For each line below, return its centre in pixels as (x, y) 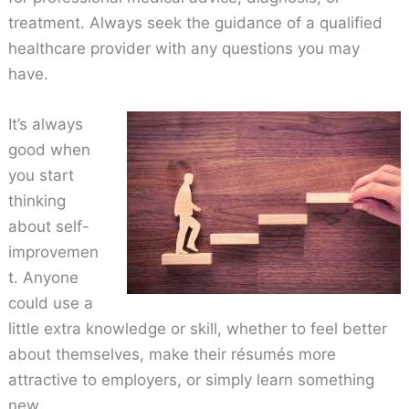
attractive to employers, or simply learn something (192, 380)
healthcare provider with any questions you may (184, 49)
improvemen (54, 252)
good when (50, 150)
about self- (49, 227)
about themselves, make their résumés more (173, 355)
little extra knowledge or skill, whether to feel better (198, 329)
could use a (51, 304)
